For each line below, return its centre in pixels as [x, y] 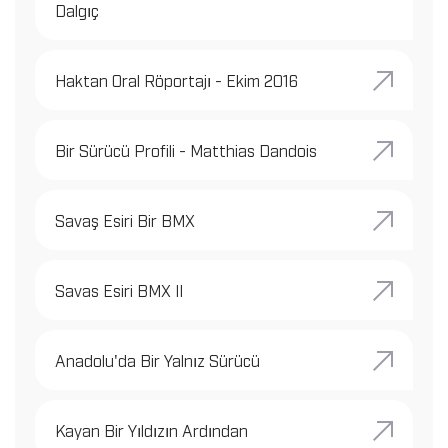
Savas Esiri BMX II [119, 289]
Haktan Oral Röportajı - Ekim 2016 [176, 79]
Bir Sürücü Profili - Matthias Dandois [186, 149]
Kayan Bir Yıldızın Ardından [151, 429]
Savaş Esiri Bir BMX [125, 219]
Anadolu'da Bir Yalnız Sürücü [157, 359]
